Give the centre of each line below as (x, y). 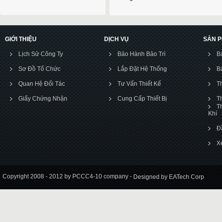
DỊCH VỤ (116, 39)
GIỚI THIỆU (21, 39)
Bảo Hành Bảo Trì (141, 54)
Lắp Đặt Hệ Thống (142, 69)
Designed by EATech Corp (168, 177)
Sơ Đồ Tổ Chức (39, 69)
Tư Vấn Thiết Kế (139, 84)
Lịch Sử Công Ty (41, 54)
